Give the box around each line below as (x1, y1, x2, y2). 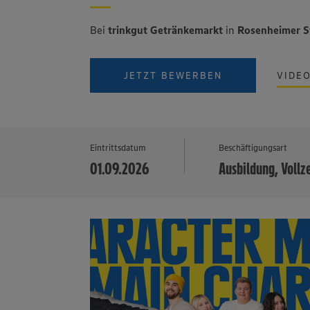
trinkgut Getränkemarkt (108, 23, 224, 37)
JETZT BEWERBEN (124, 69, 223, 82)
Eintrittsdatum (90, 142, 147, 153)
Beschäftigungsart (219, 142, 288, 153)
